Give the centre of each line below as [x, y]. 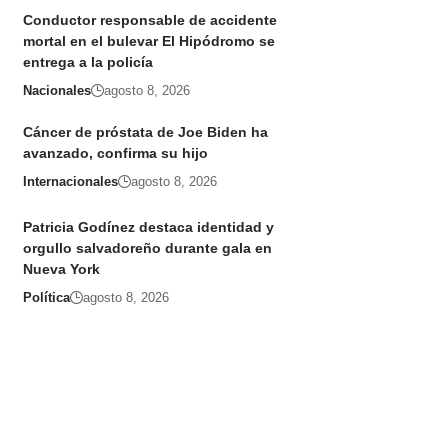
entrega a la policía [87, 62]
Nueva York [61, 269]
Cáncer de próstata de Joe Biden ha [145, 132]
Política [46, 298]
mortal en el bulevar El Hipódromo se [148, 41]
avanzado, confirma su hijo [115, 153]
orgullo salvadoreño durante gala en [147, 248]
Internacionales [70, 182]
